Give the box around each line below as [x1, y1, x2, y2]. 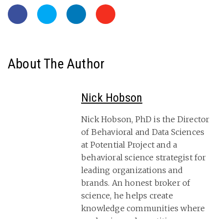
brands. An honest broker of [81, 178, 191, 188]
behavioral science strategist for [81, 153, 206, 163]
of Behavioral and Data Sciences [81, 127, 205, 137]
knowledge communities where [81, 203, 205, 214]
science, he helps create [81, 191, 173, 201]
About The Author [8, 56, 105, 72]
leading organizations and [81, 165, 183, 175]
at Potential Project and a [81, 140, 177, 150]
